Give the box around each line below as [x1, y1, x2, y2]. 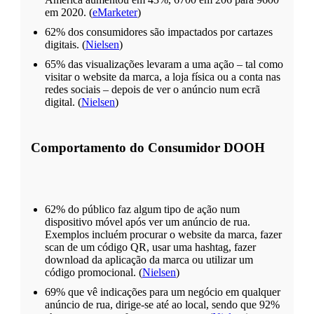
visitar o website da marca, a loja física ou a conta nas [45, 71, 280, 83]
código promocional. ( [45, 266, 142, 278]
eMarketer [93, 6, 137, 18]
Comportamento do [31, 140, 148, 155]
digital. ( [45, 96, 81, 108]
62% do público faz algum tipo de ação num [45, 203, 240, 215]
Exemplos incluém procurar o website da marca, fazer [45, 228, 282, 240]
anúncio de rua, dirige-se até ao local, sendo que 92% [45, 299, 280, 310]
